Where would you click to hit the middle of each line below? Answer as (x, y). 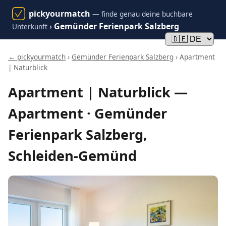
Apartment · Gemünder (88, 114)
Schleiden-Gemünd (72, 156)
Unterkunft (30, 26)
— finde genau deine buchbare (143, 14)
